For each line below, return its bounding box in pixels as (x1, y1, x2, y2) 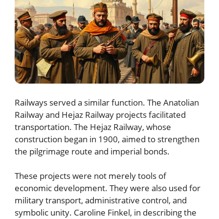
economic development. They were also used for (15, 182, 200, 194)
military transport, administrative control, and (15, 195, 187, 206)
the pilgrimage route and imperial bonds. (15, 145, 170, 157)
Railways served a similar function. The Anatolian (15, 96, 199, 108)
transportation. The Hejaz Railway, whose (15, 121, 171, 132)
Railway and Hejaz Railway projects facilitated (15, 109, 186, 120)
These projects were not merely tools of (15, 170, 166, 182)
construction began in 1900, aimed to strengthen (15, 133, 199, 145)
